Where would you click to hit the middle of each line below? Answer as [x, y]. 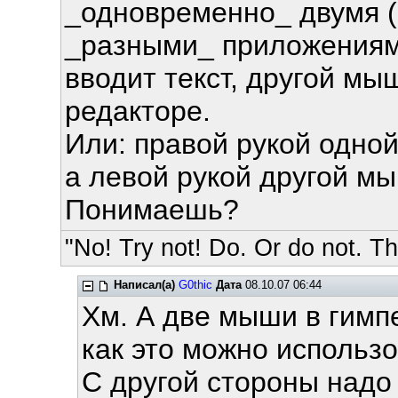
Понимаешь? [151, 210]
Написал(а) [144, 285]
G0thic [195, 285]
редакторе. [137, 111]
